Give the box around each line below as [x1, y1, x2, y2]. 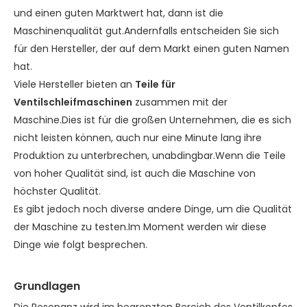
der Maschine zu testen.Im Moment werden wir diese [14, 220, 267, 234]
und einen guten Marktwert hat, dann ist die [14, 6, 223, 20]
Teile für [135, 77, 175, 91]
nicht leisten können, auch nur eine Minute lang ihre [14, 131, 262, 145]
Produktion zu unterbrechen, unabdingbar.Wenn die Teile [14, 149, 286, 162]
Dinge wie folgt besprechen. [14, 238, 147, 251]
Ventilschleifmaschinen [14, 95, 132, 109]
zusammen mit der [132, 95, 228, 109]
